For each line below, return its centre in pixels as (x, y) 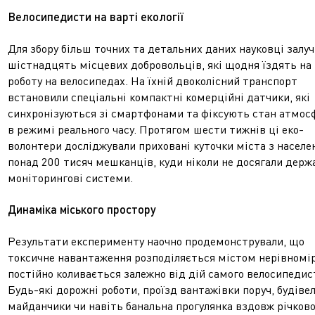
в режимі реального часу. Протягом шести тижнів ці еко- (156, 129)
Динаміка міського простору (82, 209)
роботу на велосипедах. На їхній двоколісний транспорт (153, 81)
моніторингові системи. (70, 178)
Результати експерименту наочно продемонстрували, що (156, 241)
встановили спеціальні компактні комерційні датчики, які (159, 97)
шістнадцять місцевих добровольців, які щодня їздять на (160, 65)
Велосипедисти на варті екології (96, 17)
